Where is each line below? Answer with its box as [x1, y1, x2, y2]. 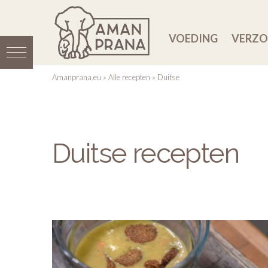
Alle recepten [108, 72, 150, 82]
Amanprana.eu [52, 72, 101, 82]
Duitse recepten [52, 136, 239, 169]
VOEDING [169, 32, 218, 45]
